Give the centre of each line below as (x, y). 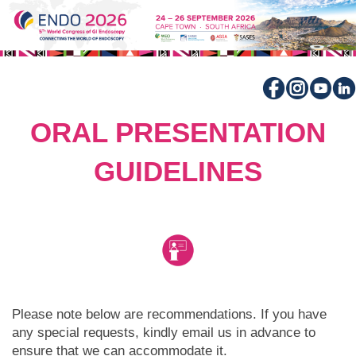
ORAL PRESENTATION (178, 132)
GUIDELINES (178, 171)
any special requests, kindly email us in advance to (164, 332)
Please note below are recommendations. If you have (169, 314)
